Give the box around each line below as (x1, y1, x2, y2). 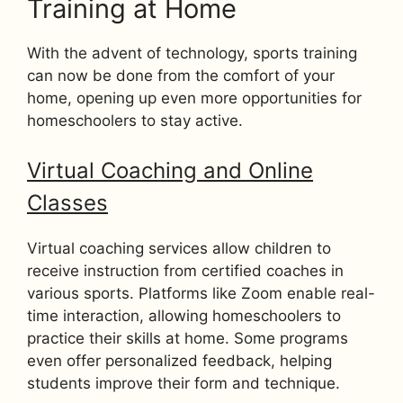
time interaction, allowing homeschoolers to (27, 307, 341, 326)
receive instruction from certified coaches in (27, 262, 344, 281)
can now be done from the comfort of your (27, 66, 335, 85)
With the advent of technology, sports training (27, 43, 357, 62)
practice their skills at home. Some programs (27, 329, 348, 348)
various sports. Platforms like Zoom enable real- (27, 284, 375, 303)
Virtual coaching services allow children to (27, 239, 331, 258)
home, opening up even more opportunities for (27, 88, 362, 107)
